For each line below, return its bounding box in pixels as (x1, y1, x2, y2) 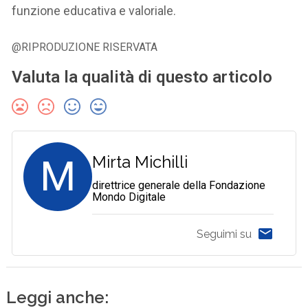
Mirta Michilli (92, 151, 188, 172)
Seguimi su (196, 228, 252, 241)
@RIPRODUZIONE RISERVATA (12, 40, 158, 54)
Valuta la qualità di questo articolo (12, 67, 273, 87)
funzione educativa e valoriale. (12, 3, 177, 18)
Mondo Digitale (92, 190, 166, 203)
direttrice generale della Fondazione (92, 178, 266, 192)
